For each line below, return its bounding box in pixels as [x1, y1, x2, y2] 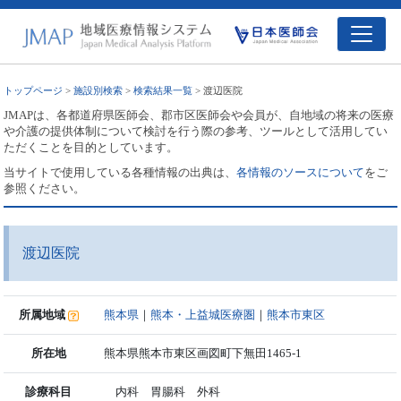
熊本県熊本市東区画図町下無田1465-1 [104, 346, 303, 360]
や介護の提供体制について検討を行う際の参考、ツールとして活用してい [4, 124, 388, 138]
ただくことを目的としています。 [4, 140, 179, 154]
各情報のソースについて [236, 165, 365, 179]
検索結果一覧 [133, 84, 193, 96]
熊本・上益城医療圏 [150, 307, 256, 321]
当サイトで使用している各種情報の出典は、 [4, 165, 237, 179]
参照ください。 [4, 181, 86, 195]
